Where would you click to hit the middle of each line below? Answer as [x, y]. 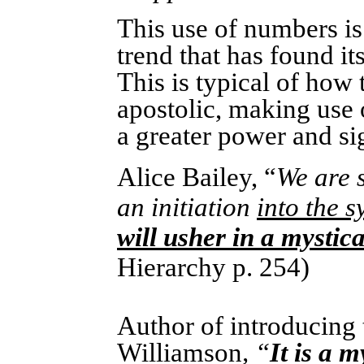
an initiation [187, 208]
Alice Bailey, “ [197, 178]
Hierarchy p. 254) [213, 268]
